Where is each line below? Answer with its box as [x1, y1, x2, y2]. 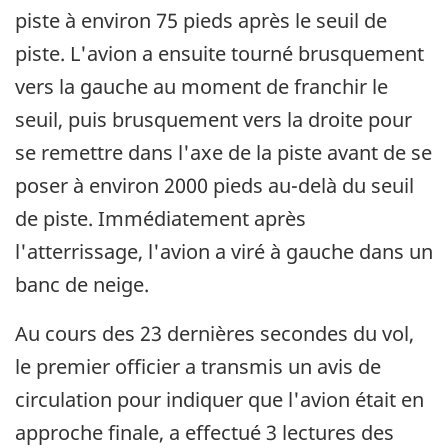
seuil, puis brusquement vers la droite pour [15, 105, 412, 133]
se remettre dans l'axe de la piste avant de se [15, 138, 432, 166]
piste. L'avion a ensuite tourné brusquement [15, 39, 424, 67]
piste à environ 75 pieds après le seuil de [15, 6, 387, 34]
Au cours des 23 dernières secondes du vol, [15, 319, 414, 347]
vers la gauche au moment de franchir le [15, 72, 388, 100]
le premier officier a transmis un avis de [15, 352, 381, 380]
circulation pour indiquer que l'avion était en [15, 385, 424, 413]
